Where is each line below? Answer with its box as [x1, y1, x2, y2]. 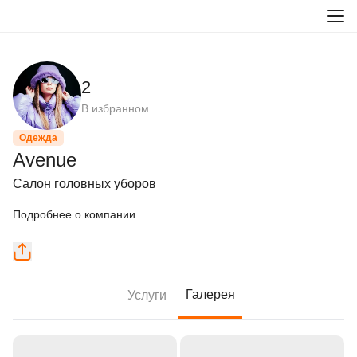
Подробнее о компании [13, 208, 135, 221]
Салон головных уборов [13, 177, 156, 190]
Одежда [19, 132, 57, 143]
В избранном [81, 102, 149, 115]
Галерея [186, 288, 235, 301]
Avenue [13, 149, 76, 171]
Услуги [127, 288, 167, 302]
